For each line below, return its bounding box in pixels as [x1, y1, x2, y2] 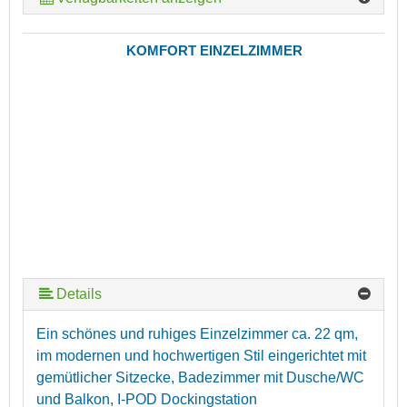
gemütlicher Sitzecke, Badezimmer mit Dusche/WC [36, 369, 364, 385]
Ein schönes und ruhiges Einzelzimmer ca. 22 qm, [36, 325, 358, 342]
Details [56, 285, 103, 302]
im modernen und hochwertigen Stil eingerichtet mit [36, 347, 366, 363]
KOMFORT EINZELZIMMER [125, 42, 303, 58]
